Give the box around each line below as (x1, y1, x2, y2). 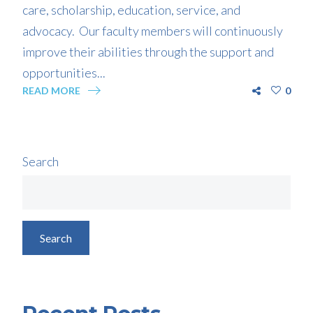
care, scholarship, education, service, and (22, 2, 241, 18)
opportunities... (22, 65, 106, 81)
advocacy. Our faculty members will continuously (22, 23, 284, 39)
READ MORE (22, 85, 81, 97)
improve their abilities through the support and (22, 44, 275, 60)
